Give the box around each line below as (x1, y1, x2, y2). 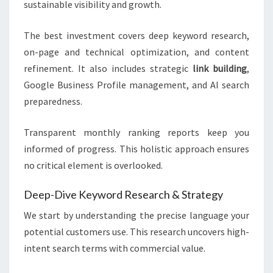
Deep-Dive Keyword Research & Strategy (24, 188, 223, 202)
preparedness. (24, 95, 82, 108)
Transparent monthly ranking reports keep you (24, 126, 249, 139)
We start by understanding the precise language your (24, 209, 249, 222)
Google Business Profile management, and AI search (24, 79, 249, 91)
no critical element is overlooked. (24, 159, 163, 172)
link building (193, 62, 247, 75)
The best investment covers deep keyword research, (24, 29, 249, 42)
